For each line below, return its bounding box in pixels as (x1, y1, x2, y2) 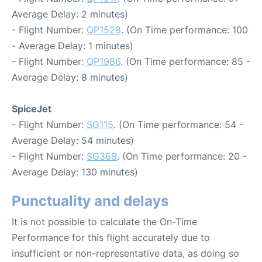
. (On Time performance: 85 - (120, 56, 250, 67)
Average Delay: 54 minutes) (12, 135, 134, 146)
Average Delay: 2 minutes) (12, 8, 128, 20)
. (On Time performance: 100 (121, 24, 248, 36)
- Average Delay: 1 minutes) (12, 40, 133, 51)
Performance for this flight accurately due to (12, 232, 210, 243)
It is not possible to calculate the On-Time (12, 216, 197, 227)
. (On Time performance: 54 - (113, 119, 243, 130)
